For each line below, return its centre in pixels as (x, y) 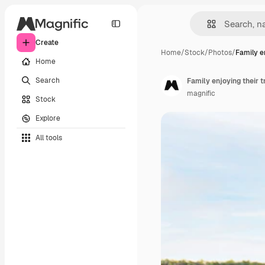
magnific (201, 93)
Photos (220, 53)
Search (48, 80)
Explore (48, 118)
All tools (49, 138)
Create (47, 43)
